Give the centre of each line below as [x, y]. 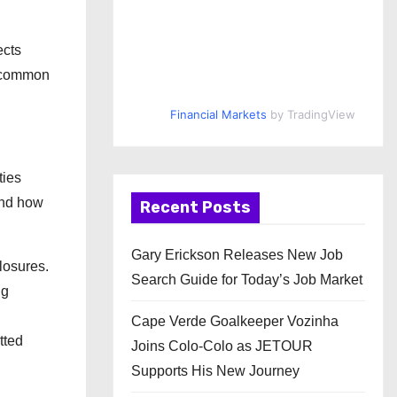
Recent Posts [195, 207]
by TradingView [311, 114]
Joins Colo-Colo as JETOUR [222, 346]
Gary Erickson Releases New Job [237, 255]
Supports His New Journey [215, 371]
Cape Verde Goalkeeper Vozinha [235, 321]
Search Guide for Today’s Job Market [247, 280]
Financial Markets [218, 114]
